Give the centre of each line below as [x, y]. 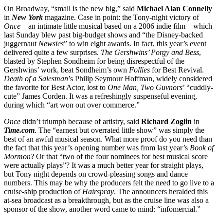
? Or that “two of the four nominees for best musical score [119, 156]
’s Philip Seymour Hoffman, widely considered [140, 78]
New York [27, 17]
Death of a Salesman [36, 78]
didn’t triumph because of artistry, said [81, 121]
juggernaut [21, 43]
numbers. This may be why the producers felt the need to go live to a [109, 182]
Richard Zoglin [166, 121]
